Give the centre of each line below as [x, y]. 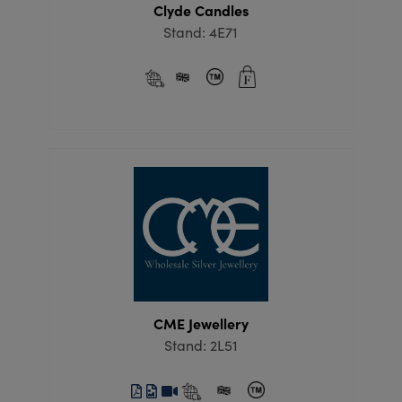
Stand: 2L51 [201, 345]
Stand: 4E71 [201, 32]
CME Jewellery [201, 323]
